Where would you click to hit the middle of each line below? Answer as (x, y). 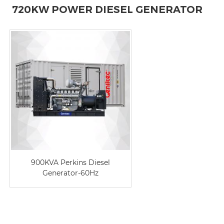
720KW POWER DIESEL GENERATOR (107, 9)
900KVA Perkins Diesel (71, 163)
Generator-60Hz (71, 173)
